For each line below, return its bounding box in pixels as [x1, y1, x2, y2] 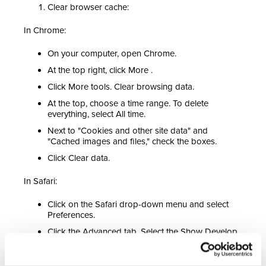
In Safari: [24, 176, 57, 187]
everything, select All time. [47, 109, 145, 120]
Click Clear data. [47, 153, 110, 164]
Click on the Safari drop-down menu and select [47, 199, 229, 210]
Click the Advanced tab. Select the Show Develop [47, 226, 237, 237]
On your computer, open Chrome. [47, 48, 176, 59]
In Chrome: [24, 25, 66, 36]
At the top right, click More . [47, 65, 153, 76]
